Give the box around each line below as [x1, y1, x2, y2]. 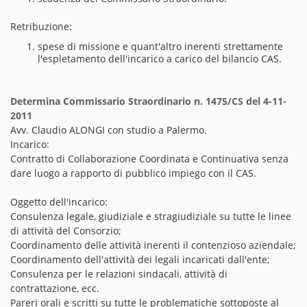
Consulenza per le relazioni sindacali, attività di [10, 267, 228, 280]
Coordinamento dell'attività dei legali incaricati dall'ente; [10, 253, 270, 266]
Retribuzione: [10, 20, 72, 33]
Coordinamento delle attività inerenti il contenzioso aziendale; [10, 238, 296, 251]
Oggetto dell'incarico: [10, 195, 108, 208]
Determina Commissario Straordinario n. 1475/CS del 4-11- [10, 95, 286, 108]
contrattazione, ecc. [10, 282, 99, 295]
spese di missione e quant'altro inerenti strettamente [38, 40, 283, 53]
